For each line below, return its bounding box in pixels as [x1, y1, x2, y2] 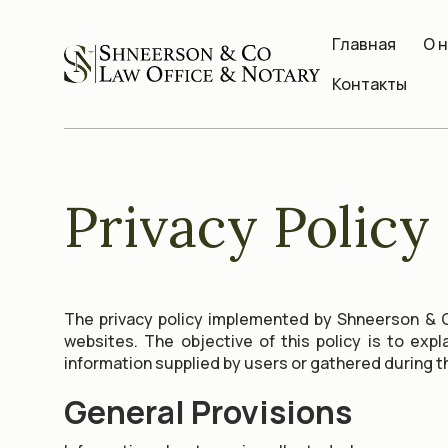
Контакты [332, 73, 407, 95]
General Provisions [64, 390, 352, 434]
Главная [332, 33, 396, 55]
